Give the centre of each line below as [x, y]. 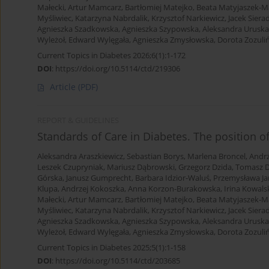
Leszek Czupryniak [70, 168]
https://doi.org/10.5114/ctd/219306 [118, 69]
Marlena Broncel [216, 157]
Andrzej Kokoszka [93, 189]
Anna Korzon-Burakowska [174, 189]
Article [64, 87]
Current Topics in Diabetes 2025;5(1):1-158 [111, 248]
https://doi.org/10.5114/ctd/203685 [118, 261]
